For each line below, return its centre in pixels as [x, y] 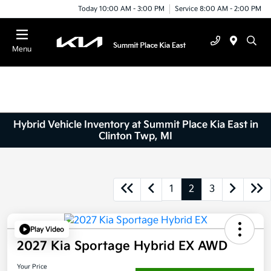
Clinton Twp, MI [135, 136]
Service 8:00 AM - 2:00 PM [218, 8]
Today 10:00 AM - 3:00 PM [121, 8]
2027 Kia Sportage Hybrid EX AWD [122, 247]
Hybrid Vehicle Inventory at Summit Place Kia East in [135, 125]
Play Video [47, 229]
